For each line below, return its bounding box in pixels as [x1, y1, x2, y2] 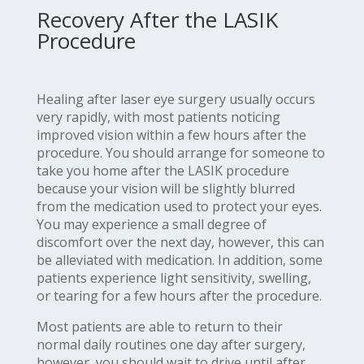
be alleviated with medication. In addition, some [36, 251, 323, 270]
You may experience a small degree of [36, 215, 266, 234]
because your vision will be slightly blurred [36, 180, 295, 198]
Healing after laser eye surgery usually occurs [36, 90, 315, 109]
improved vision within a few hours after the [36, 126, 306, 145]
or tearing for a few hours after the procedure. [36, 287, 322, 305]
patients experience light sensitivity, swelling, [36, 269, 311, 288]
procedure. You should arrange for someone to [36, 144, 325, 162]
